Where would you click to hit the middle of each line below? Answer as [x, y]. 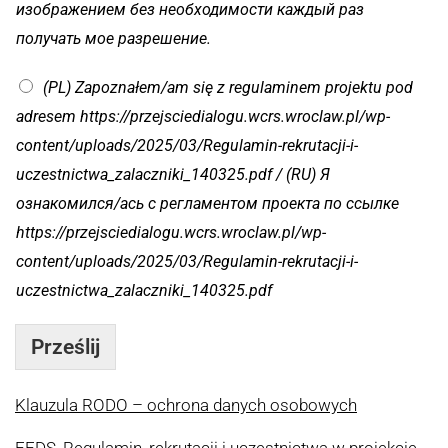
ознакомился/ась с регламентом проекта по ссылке [207, 204]
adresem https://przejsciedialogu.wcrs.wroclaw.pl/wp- [203, 117]
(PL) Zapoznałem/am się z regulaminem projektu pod [228, 88]
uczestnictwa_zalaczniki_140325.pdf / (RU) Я [173, 175]
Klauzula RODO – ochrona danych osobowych [186, 405]
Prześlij [65, 347]
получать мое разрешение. [113, 39]
